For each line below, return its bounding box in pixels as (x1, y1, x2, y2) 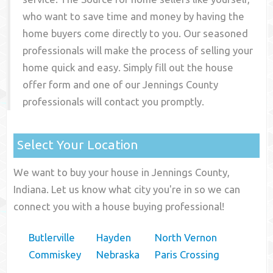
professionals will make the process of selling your (23, 44, 253, 57)
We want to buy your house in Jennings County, (13, 166, 230, 179)
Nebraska (96, 249, 140, 261)
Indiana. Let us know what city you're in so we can (13, 183, 241, 196)
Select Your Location (17, 137, 139, 152)
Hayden (96, 232, 132, 244)
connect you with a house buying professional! (13, 200, 225, 213)
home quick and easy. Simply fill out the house (23, 62, 234, 74)
